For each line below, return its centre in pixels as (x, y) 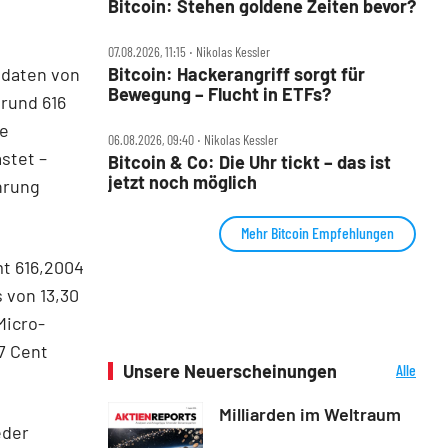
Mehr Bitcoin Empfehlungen (317, 232)
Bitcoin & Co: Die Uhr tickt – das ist (249, 161)
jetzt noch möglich (182, 181)
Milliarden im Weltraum (310, 413)
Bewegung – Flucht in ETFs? (219, 93)
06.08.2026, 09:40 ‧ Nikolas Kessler (193, 139)
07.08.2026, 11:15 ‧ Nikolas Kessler (189, 51)
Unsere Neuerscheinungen (230, 370)
